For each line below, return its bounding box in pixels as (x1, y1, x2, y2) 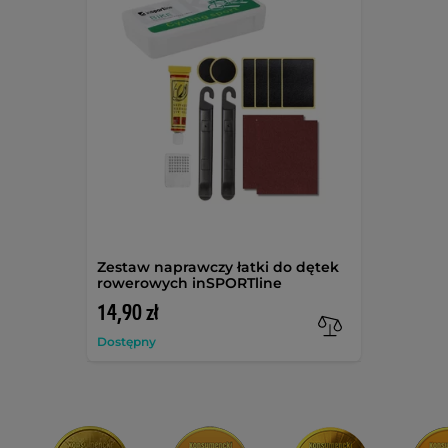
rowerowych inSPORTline (97, 273, 283, 292)
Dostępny (97, 333, 157, 349)
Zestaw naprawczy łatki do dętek (97, 257, 340, 276)
